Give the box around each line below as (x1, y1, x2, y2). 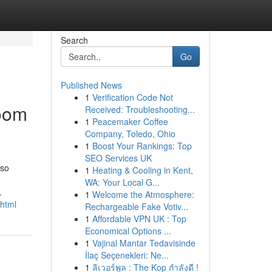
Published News (60, 79, 122, 91)
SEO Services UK (84, 152, 152, 164)
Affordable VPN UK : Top (92, 212, 186, 225)
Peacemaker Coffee (92, 115, 168, 127)
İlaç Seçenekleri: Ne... (84, 249, 169, 261)
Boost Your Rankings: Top (92, 140, 192, 152)
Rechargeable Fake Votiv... (84, 200, 188, 212)
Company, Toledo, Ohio (84, 127, 175, 140)
